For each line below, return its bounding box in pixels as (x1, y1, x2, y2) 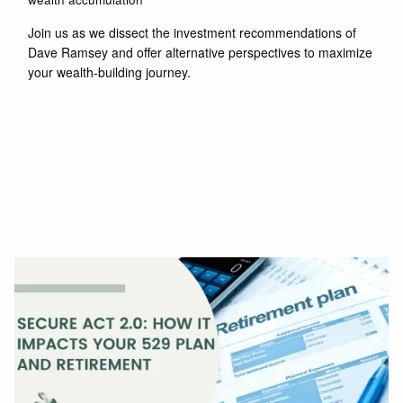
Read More (40, 113, 98, 131)
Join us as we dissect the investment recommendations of (28, 22, 357, 41)
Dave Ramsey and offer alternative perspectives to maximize (28, 42, 373, 61)
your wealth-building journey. (28, 62, 192, 81)
